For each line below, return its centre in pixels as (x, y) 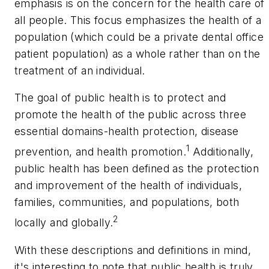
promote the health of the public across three (130, 115)
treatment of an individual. (80, 70)
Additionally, (222, 152)
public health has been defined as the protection (137, 169)
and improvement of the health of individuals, (128, 186)
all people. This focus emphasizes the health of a (138, 20)
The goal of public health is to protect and (120, 98)
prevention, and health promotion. (101, 152)
